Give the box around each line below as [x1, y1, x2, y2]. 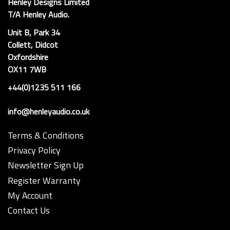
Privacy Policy [8, 143, 61, 158]
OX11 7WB [8, 63, 46, 76]
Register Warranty [8, 173, 81, 187]
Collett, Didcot [8, 39, 58, 51]
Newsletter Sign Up [8, 158, 84, 172]
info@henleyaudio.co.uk [8, 105, 89, 118]
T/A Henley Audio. [8, 8, 69, 21]
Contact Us [8, 203, 50, 217]
